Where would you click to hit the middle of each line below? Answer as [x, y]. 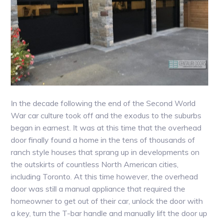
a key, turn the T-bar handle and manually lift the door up [109, 213]
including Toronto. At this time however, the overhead [105, 176]
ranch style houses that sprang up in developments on [105, 152]
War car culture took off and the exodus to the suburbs [106, 115]
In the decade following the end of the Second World [103, 103]
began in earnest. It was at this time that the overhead [106, 127]
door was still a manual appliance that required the [98, 188]
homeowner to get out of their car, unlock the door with [107, 201]
